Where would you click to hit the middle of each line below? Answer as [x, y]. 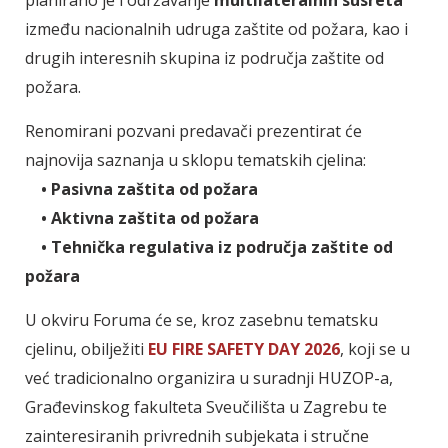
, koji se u [375, 348]
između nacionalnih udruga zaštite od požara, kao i [216, 28]
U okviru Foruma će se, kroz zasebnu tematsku [201, 319]
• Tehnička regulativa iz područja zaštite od [209, 246]
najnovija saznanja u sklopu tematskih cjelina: [195, 159]
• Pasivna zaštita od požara [141, 188]
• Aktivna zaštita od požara [142, 217]
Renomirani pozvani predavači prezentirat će [193, 130]
